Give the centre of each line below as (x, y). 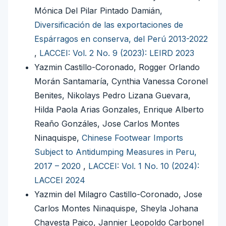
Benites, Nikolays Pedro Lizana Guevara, (112, 96)
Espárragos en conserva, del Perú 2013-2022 (121, 39)
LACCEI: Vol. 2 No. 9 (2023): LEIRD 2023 (117, 53)
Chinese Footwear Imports (132, 138)
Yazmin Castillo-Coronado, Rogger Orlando (117, 67)
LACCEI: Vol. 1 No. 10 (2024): (144, 166)
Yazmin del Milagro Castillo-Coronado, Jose (118, 194)
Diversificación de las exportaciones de (109, 25)
